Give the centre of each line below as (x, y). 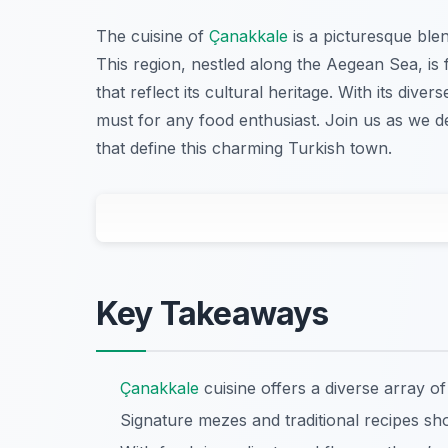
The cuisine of (152, 36)
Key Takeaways (212, 314)
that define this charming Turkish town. (244, 148)
